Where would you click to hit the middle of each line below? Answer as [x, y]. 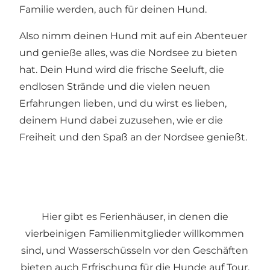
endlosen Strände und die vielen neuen [115, 86]
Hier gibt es [70, 216]
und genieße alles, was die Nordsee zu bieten [128, 52]
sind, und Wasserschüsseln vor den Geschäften [135, 250]
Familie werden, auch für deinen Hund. [113, 9]
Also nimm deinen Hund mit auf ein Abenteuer [133, 36]
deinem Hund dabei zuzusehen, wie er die [121, 120]
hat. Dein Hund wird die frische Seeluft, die [122, 69]
